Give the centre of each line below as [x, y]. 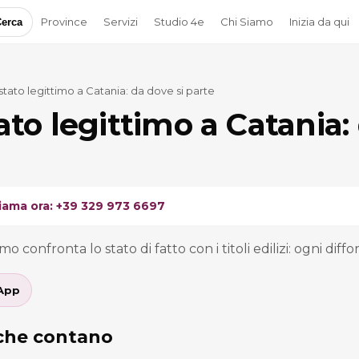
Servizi [120, 21]
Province [64, 21]
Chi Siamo [246, 21]
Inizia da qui [319, 21]
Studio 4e [179, 21]
